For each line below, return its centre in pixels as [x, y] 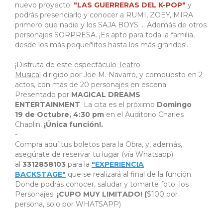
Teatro [129, 65]
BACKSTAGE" [40, 174]
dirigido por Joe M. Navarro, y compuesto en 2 [122, 75]
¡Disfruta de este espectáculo [67, 65]
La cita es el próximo [119, 105]
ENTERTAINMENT [48, 105]
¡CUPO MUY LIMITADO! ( [102, 194]
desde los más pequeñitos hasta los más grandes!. [102, 45]
